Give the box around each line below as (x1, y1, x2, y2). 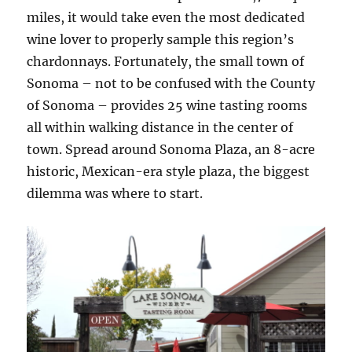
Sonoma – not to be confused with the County (27, 75, 316, 92)
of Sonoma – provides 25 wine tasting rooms (27, 97, 308, 114)
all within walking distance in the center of (27, 119, 294, 136)
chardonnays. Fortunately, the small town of (27, 53, 305, 70)
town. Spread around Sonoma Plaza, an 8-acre (27, 141, 316, 158)
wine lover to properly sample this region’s (27, 31, 295, 48)
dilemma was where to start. (27, 185, 203, 202)
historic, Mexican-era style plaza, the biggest (27, 163, 310, 180)
